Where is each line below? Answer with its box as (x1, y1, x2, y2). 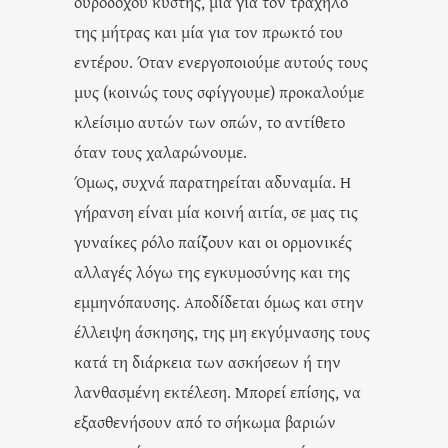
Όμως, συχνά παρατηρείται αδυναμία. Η (74, 169, 351, 193)
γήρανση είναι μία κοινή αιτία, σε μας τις (74, 199, 358, 223)
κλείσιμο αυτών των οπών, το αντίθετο (74, 109, 345, 133)
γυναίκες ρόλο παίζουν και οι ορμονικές (74, 229, 352, 253)
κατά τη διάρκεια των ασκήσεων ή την (74, 349, 341, 373)
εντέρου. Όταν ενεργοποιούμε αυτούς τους (74, 49, 368, 73)
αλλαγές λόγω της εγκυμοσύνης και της (74, 259, 350, 283)
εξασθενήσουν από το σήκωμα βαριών (74, 409, 336, 433)
